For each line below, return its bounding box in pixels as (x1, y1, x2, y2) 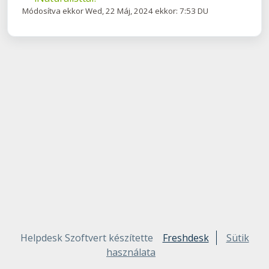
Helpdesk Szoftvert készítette (20, 231, 153, 244)
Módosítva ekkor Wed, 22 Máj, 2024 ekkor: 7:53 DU (22, 5, 208, 16)
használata (106, 246, 156, 259)
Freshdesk (162, 231, 209, 244)
